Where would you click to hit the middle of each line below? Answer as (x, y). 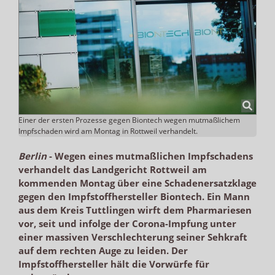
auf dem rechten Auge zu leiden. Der (103, 250)
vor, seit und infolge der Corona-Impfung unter (127, 223)
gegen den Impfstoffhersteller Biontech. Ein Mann (134, 196)
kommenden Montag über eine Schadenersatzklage (137, 183)
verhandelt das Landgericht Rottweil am (113, 169)
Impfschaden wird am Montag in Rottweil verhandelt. (108, 131)
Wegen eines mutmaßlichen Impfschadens (154, 156)
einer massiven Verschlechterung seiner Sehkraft (133, 237)
